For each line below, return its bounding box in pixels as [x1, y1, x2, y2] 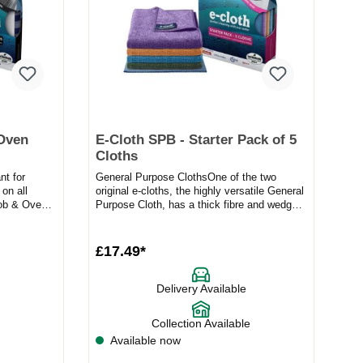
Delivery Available [156, 282, 246, 296]
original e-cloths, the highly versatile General [95, 185, 304, 198]
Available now [107, 334, 181, 348]
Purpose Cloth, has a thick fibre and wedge [95, 199, 297, 211]
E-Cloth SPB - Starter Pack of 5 [95, 132, 297, 148]
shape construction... [95, 212, 194, 225]
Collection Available [152, 317, 251, 331]
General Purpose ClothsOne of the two [95, 171, 276, 184]
